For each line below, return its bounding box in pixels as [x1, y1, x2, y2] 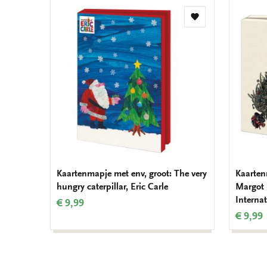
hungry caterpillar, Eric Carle [57, 181, 168, 193]
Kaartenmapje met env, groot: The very [57, 168, 207, 179]
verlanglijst [194, 37, 238, 48]
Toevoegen [194, 15, 238, 27]
